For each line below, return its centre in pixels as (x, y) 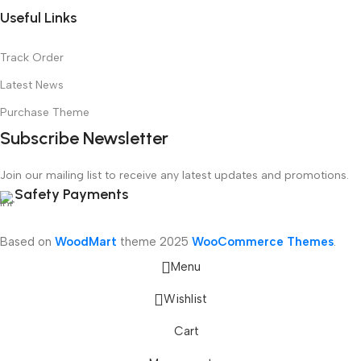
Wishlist (185, 299)
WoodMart (86, 241)
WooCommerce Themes (263, 241)
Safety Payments (71, 194)
